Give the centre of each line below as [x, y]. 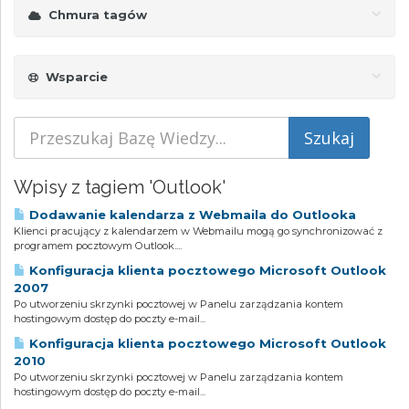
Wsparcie [73, 77]
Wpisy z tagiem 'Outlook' [120, 187]
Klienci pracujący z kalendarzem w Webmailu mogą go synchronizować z [198, 231]
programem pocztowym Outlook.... [98, 246]
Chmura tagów [94, 15]
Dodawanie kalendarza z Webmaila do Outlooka [191, 215]
